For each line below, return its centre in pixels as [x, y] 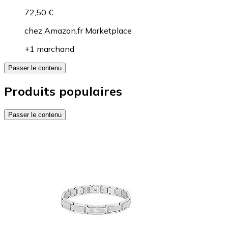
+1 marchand [49, 49]
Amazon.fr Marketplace [88, 31]
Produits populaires [63, 91]
